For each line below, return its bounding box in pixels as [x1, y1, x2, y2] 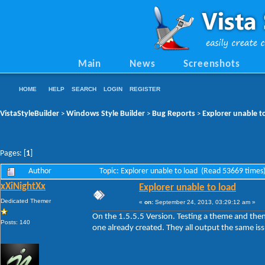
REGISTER [130, 86, 160, 92]
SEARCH [72, 86, 96, 92]
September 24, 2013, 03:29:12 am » [153, 198, 256, 205]
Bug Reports [152, 109, 195, 118]
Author [28, 167, 51, 175]
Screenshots [183, 60, 240, 69]
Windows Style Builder [66, 109, 145, 118]
